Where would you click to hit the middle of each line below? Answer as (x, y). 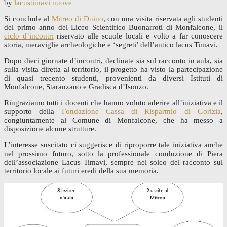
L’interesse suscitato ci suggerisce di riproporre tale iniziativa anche (113, 145)
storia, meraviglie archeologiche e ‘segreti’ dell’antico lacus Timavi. (111, 44)
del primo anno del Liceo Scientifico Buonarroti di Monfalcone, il (113, 27)
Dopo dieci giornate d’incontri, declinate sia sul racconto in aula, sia (113, 61)
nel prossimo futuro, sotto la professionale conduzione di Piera (113, 153)
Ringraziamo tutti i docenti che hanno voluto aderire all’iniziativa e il (113, 103)
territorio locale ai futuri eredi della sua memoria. (81, 171)
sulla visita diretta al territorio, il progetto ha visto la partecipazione (113, 69)
